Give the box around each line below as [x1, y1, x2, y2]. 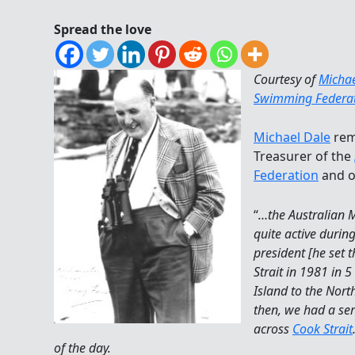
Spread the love [54, 20, 151, 38]
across [254, 319, 292, 338]
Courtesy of [254, 70, 319, 88]
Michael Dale [254, 128, 330, 147]
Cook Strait [292, 319, 353, 338]
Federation [254, 166, 319, 185]
